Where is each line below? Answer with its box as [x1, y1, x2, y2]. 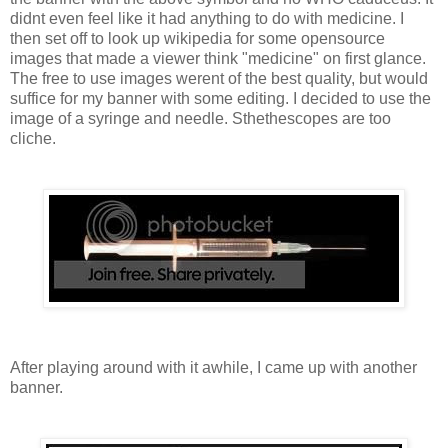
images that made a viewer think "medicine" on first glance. [10, 49, 426, 67]
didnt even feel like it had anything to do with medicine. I [10, 9, 404, 27]
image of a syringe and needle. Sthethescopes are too [10, 109, 391, 127]
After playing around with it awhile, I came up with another [10, 358, 417, 376]
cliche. [10, 129, 56, 147]
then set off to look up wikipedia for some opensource [10, 29, 385, 47]
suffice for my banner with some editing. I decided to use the [10, 89, 431, 107]
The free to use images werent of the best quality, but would [10, 69, 428, 87]
